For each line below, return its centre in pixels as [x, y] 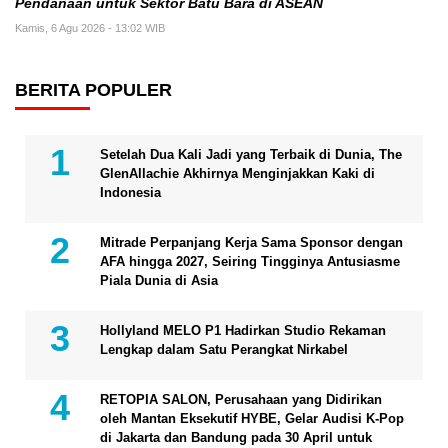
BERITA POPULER [93, 90]
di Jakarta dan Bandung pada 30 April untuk [236, 438]
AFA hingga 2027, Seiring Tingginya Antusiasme [250, 262]
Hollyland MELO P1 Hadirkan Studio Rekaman [243, 331]
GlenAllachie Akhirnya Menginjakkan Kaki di [237, 174]
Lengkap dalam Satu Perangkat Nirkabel [224, 350]
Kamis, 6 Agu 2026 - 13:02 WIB [90, 28]
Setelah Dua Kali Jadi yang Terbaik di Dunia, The [251, 155]
